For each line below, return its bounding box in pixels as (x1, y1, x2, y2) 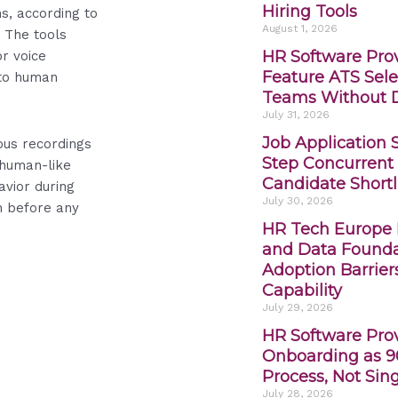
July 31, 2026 (261, 107, 330, 121)
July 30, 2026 (261, 194, 333, 207)
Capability (261, 280, 342, 300)
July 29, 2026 (261, 300, 333, 314)
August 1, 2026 (261, 21, 338, 35)
